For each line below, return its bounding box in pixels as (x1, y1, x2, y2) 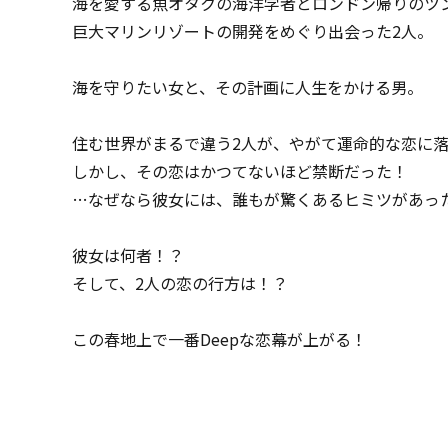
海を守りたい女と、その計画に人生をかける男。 (72, 75, 423, 99)
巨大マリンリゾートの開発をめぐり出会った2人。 (72, 19, 433, 43)
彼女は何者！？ (72, 243, 184, 267)
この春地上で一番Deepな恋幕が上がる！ (72, 327, 367, 351)
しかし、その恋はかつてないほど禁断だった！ (72, 159, 408, 183)
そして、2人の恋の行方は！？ (72, 271, 288, 295)
